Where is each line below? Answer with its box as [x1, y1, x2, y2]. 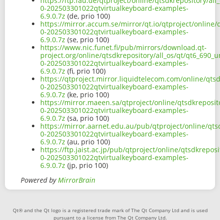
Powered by [21, 175, 58, 185]
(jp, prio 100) [65, 161, 108, 170]
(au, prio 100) [65, 137, 110, 147]
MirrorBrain [58, 175, 95, 185]
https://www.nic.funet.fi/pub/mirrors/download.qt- [40, 43, 207, 53]
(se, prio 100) [65, 35, 109, 45]
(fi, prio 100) [65, 66, 106, 76]
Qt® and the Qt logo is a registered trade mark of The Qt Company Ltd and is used [12, 207, 208, 214]
